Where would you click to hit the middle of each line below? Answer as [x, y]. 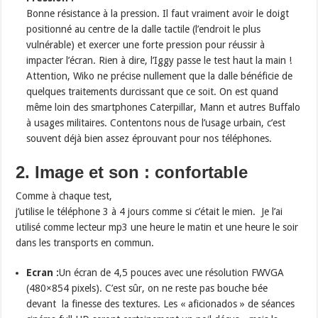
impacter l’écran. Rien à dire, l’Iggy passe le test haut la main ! [159, 61]
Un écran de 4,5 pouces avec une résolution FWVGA [172, 273]
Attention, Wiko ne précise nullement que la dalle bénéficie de [160, 76]
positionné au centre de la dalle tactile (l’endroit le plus [144, 29]
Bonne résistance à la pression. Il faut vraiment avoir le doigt [158, 14]
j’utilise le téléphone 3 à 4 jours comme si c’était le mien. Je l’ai [149, 212]
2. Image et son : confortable [132, 172]
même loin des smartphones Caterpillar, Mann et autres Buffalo [164, 108]
